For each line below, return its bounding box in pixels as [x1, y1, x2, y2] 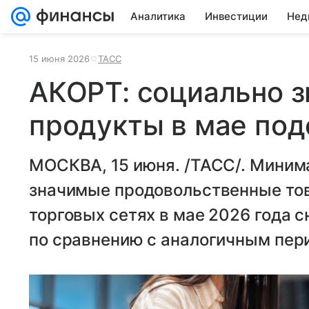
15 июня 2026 [29, 53, 90, 64]
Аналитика [130, 10, 186, 23]
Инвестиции [205, 10, 268, 23]
